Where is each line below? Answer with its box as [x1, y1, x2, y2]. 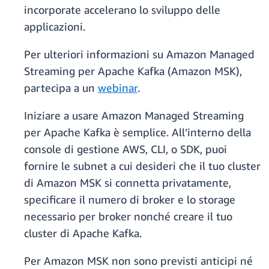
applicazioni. [24, 20, 85, 34]
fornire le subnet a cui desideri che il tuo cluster [24, 159, 261, 173]
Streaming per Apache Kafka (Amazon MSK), [24, 64, 242, 78]
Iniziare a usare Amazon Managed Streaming [24, 109, 244, 122]
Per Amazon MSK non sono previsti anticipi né [24, 254, 253, 268]
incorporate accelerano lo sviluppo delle [24, 3, 220, 17]
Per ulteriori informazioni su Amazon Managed [24, 47, 255, 61]
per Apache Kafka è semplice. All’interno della [24, 125, 251, 139]
